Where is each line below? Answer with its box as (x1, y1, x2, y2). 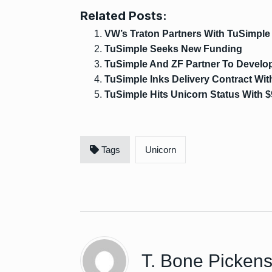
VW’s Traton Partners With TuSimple (104, 29, 270, 39)
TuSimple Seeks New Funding (104, 44, 242, 54)
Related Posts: (80, 8, 167, 23)
